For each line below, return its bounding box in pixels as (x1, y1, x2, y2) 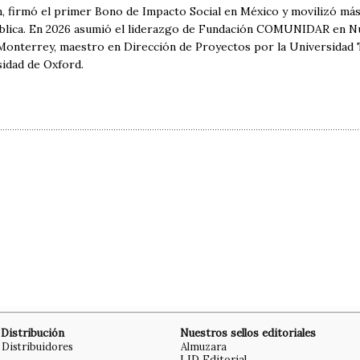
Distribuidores (2, 340, 73, 354)
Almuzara (181, 340, 227, 354)
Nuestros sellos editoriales (180, 326, 316, 341)
